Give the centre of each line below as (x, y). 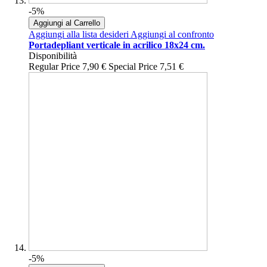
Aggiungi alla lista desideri (79, 35)
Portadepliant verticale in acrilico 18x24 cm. (117, 45)
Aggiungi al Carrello (67, 23)
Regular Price (54, 67)
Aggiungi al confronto (172, 35)
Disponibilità (53, 56)
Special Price (133, 67)
